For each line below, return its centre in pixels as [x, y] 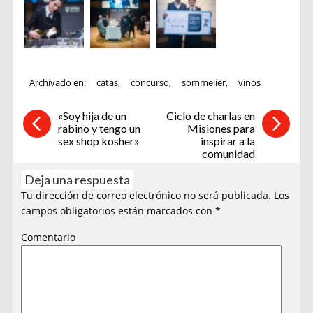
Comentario [49, 237]
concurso [150, 83]
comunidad [229, 154]
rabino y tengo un [99, 129]
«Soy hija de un [92, 116]
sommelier [204, 83]
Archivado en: [59, 83]
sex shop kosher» [99, 141]
